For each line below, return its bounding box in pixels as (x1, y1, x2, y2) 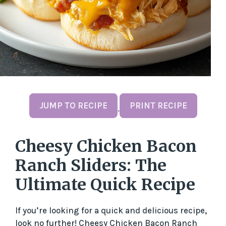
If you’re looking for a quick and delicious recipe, (15, 205, 207, 216)
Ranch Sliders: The (15, 155, 166, 176)
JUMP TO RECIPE (39, 100, 107, 111)
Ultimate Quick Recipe (15, 175, 195, 195)
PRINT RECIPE (129, 100, 187, 111)
